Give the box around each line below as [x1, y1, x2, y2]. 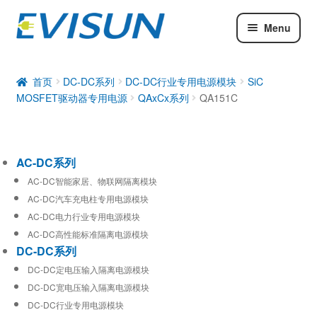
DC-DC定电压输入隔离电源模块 [27, 263, 149, 275]
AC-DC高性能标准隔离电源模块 [27, 227, 149, 240]
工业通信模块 [16, 96, 84, 113]
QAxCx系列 [137, 90, 189, 105]
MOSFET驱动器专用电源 [16, 90, 127, 105]
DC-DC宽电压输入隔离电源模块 [27, 280, 149, 293]
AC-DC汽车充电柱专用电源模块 [27, 192, 149, 204]
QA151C [199, 90, 238, 105]
